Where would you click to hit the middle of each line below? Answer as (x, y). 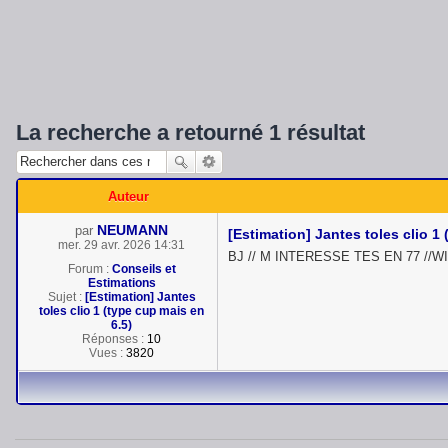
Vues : (107, 352)
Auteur (128, 196)
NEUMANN (132, 229)
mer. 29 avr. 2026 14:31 (121, 244)
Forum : (89, 268)
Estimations (121, 282)
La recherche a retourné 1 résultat (190, 132)
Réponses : (114, 338)
